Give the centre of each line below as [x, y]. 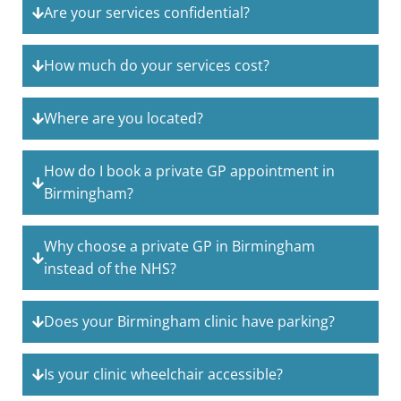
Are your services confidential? [147, 13]
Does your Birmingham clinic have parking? [190, 322]
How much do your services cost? [157, 66]
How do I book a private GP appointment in [190, 171]
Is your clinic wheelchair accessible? [164, 375]
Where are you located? [124, 119]
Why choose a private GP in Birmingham [180, 247]
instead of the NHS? [111, 269]
